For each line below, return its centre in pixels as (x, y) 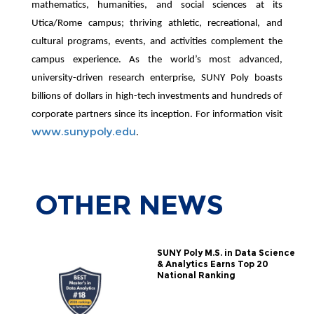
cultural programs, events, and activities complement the (157, 41)
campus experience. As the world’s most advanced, (157, 60)
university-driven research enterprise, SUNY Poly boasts (157, 78)
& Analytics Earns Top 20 (212, 264)
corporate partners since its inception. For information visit (157, 114)
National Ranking (196, 275)
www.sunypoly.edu (84, 131)
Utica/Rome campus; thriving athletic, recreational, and (157, 23)
